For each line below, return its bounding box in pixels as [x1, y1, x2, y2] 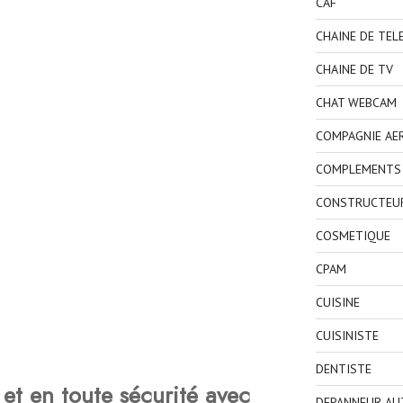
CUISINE [315, 294, 360, 311]
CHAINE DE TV [315, 61, 393, 78]
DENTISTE [315, 361, 372, 378]
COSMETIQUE [315, 228, 390, 245]
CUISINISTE [315, 327, 379, 345]
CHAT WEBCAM [315, 94, 397, 112]
